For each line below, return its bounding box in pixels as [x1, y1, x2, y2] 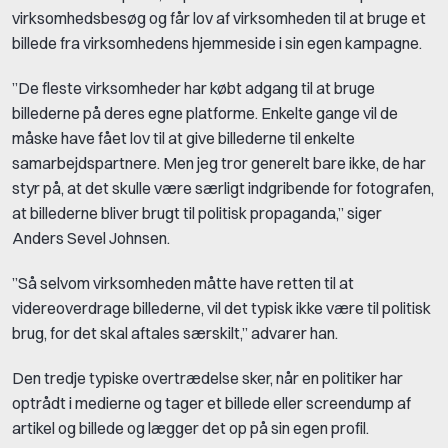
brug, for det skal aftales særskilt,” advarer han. [12, 322, 338, 343]
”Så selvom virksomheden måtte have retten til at [12, 272, 354, 293]
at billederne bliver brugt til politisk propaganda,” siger [12, 202, 382, 223]
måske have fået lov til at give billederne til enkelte [12, 127, 355, 148]
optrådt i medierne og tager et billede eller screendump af [12, 392, 411, 413]
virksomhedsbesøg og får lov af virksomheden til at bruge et [12, 7, 426, 28]
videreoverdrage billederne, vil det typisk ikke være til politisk [12, 297, 431, 318]
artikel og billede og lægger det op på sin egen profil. [12, 417, 369, 438]
